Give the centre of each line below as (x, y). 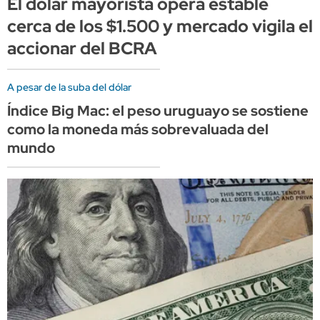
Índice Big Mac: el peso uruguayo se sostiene (158, 110)
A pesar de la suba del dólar (69, 87)
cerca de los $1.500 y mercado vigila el (160, 26)
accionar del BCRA (82, 48)
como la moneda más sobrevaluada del (138, 129)
